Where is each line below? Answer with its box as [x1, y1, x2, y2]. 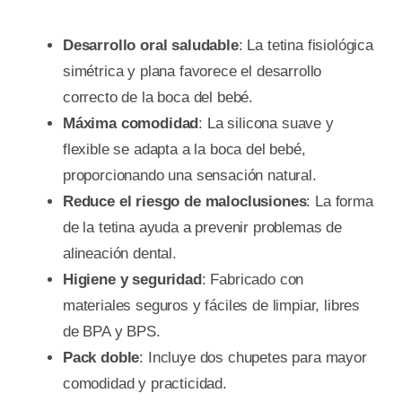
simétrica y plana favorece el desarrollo [62, 62, 322, 80]
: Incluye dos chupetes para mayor [139, 348, 367, 366]
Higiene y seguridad [62, 270, 202, 288]
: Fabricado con [201, 270, 304, 288]
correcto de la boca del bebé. [62, 88, 254, 106]
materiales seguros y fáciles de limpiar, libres [62, 296, 360, 314]
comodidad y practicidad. [62, 374, 227, 392]
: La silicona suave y [198, 114, 334, 132]
